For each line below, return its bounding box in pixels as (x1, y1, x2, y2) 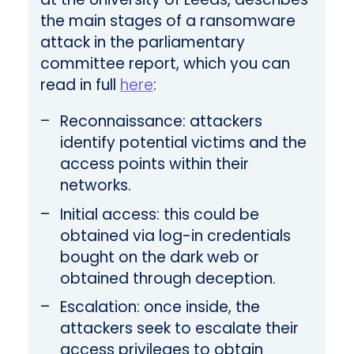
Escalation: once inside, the (59, 296, 260, 318)
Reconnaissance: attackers (59, 111, 262, 133)
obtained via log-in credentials (59, 224, 291, 247)
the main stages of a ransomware (40, 10, 296, 32)
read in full (40, 74, 120, 96)
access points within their (59, 153, 249, 175)
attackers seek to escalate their (59, 318, 299, 340)
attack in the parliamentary (40, 32, 245, 54)
